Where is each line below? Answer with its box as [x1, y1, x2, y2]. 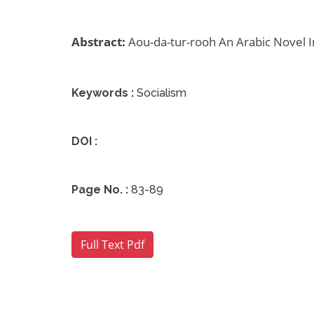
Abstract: [71, 34, 125, 50]
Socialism [137, 86, 186, 100]
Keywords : [71, 86, 134, 100]
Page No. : [71, 183, 128, 196]
